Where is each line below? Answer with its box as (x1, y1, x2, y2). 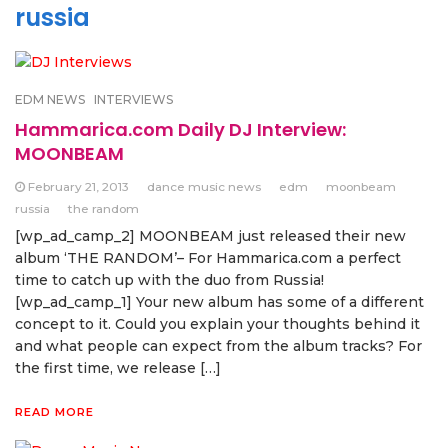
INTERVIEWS (94, 92, 173, 108)
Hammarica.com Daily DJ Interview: (15, 117, 346, 143)
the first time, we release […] (15, 359, 221, 378)
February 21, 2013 (28, 179, 129, 195)
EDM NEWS (15, 92, 85, 108)
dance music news (147, 179, 261, 195)
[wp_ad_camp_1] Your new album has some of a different (15, 293, 424, 312)
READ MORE (15, 405, 94, 420)
